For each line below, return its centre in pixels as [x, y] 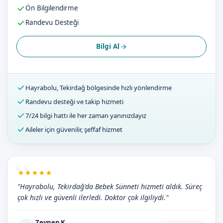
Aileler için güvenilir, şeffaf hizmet [74, 129]
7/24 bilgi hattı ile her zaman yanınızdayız [86, 115]
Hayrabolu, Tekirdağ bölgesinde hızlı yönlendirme [99, 88]
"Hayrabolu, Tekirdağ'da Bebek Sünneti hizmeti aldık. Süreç [110, 186]
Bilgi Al [108, 46]
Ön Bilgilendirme [52, 8]
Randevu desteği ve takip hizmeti [74, 102]
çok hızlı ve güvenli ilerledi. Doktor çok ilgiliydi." [93, 197]
